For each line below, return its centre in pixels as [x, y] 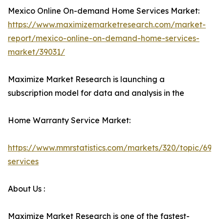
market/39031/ [36, 52]
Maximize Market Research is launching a [86, 79]
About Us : [26, 189]
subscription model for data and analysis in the [96, 93]
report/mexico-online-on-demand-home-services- [104, 38]
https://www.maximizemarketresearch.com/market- [107, 25]
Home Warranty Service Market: [69, 120]
